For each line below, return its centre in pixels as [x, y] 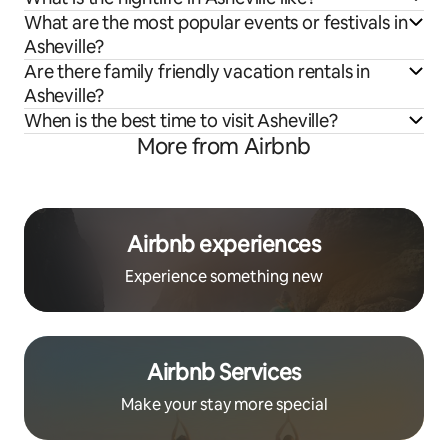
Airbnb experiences [224, 244]
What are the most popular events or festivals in [216, 22]
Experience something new [224, 276]
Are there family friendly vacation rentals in [197, 71]
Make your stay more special [224, 404]
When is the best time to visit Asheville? [181, 120]
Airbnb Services [224, 372]
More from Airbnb [224, 146]
